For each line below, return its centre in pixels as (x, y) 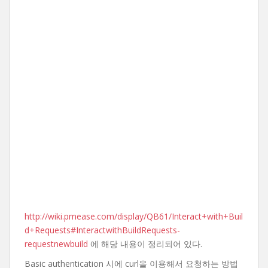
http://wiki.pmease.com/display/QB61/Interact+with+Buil (134, 216)
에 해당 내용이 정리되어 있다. (145, 244)
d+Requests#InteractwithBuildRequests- (102, 230)
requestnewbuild (56, 244)
